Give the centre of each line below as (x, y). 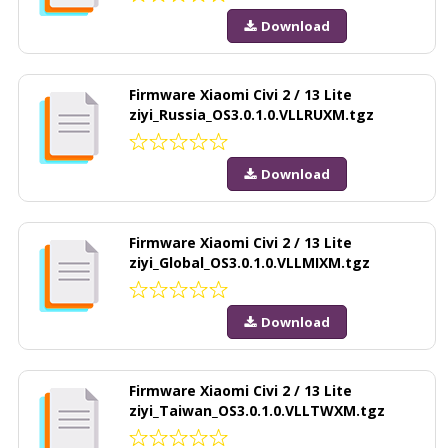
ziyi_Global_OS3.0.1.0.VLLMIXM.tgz (249, 262)
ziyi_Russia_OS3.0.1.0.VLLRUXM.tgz (251, 114)
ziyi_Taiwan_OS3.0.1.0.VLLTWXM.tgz (257, 410)
